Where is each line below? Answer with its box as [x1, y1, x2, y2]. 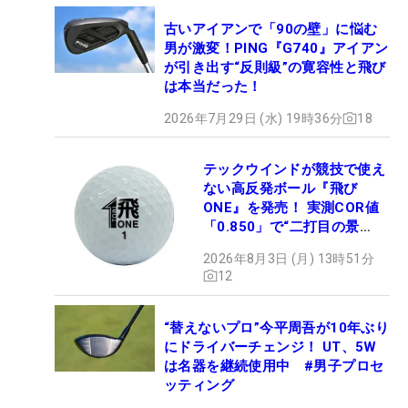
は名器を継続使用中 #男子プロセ [164, 357, 384, 374]
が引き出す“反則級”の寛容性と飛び [164, 58, 386, 76]
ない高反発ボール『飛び [203, 179, 358, 197]
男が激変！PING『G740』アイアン [164, 39, 389, 56]
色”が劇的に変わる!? [203, 237, 333, 254]
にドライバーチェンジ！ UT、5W [164, 338, 377, 355]
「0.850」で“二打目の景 [203, 218, 360, 235]
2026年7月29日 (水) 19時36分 [164, 110, 343, 126]
